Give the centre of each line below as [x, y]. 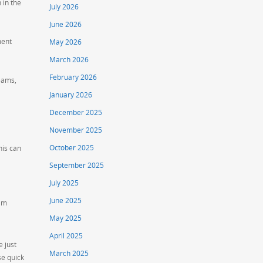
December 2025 [76, 113]
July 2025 [64, 183]
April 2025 [66, 236]
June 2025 [66, 201]
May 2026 [66, 42]
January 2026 [71, 95]
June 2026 [66, 25]
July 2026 [64, 7]
